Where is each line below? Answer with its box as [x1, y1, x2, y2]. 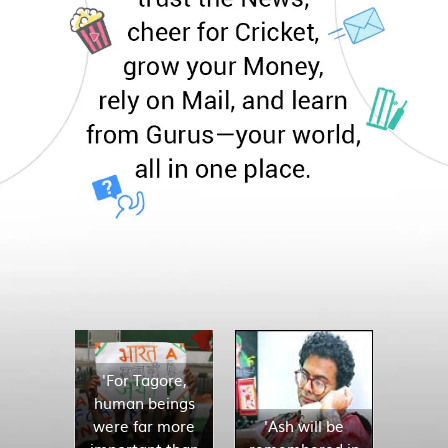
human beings [93, 391, 195, 415]
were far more [93, 414, 195, 438]
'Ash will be [264, 414, 344, 438]
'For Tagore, [101, 368, 187, 392]
